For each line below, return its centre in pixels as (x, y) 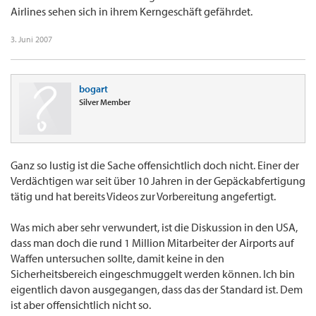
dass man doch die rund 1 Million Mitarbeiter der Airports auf (152, 243)
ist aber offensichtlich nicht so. (81, 305)
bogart (93, 89)
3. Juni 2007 (31, 39)
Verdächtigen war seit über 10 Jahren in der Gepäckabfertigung (158, 181)
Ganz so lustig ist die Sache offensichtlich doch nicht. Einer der (155, 165)
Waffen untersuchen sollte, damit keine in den (117, 259)
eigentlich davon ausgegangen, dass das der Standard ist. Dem (157, 290)
